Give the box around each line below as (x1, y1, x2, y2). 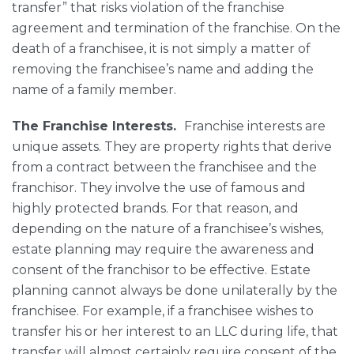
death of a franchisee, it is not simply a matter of (12, 41, 311, 56)
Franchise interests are (184, 119, 326, 134)
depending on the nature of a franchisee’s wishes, (12, 221, 323, 236)
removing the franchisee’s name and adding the (12, 62, 314, 77)
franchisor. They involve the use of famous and (12, 180, 306, 195)
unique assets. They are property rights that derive (12, 139, 332, 154)
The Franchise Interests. (12, 119, 184, 134)
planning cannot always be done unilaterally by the (12, 283, 337, 298)
